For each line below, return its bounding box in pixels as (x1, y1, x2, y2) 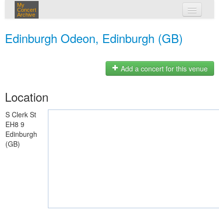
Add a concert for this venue (119, 64, 208, 74)
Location (5, 88, 48, 105)
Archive (17, 12, 35, 18)
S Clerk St (5, 109, 36, 119)
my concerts (102, 23, 145, 33)
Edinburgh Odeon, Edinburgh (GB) (5, 29, 183, 46)
